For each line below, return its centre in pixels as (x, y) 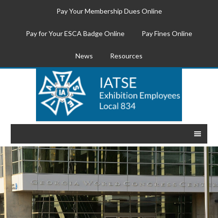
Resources (126, 56)
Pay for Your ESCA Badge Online (75, 33)
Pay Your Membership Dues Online (109, 11)
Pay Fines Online (167, 33)
